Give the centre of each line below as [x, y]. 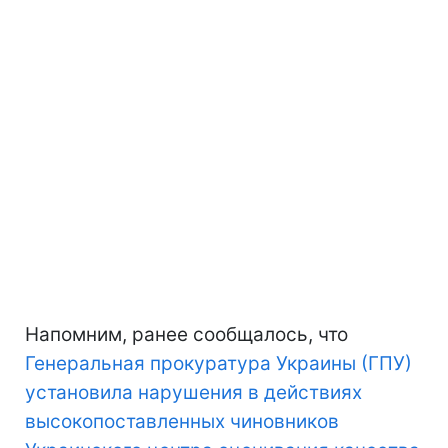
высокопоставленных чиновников [182, 421]
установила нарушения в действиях [193, 392]
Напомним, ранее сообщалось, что [186, 334]
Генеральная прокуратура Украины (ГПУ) [218, 363]
